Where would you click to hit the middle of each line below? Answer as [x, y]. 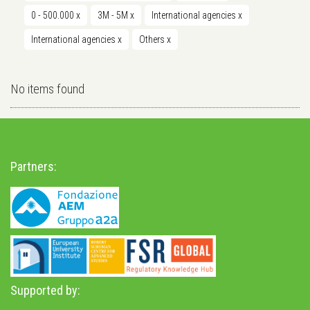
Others [153, 40]
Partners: [34, 167]
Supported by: [45, 291]
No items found [47, 89]
